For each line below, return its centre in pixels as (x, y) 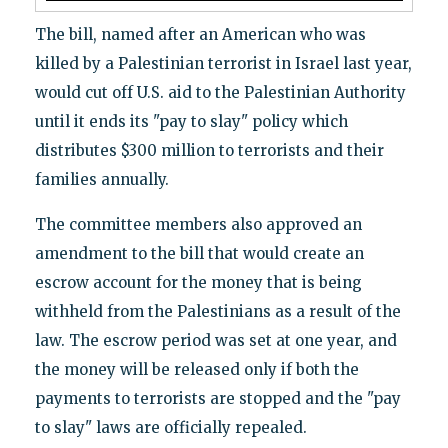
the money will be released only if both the (196, 369)
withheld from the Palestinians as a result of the (217, 311)
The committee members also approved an (198, 224)
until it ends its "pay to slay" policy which (191, 121)
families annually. (101, 179)
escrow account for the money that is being (198, 282)
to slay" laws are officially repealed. (170, 427)
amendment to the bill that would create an (199, 253)
